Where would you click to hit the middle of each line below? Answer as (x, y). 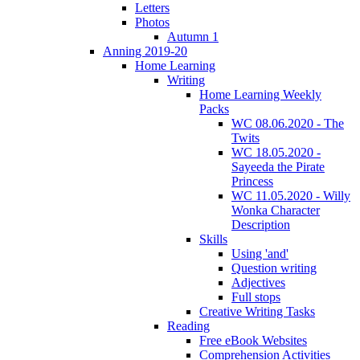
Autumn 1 (193, 37)
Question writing (274, 268)
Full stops (256, 297)
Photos (152, 22)
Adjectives (258, 283)
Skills (213, 239)
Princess (252, 182)
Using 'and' (260, 254)
